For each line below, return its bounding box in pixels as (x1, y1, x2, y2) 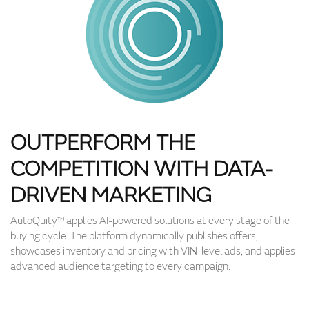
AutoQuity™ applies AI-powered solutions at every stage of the (10, 215, 290, 228)
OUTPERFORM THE (10, 129, 195, 157)
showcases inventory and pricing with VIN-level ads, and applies (10, 245, 295, 258)
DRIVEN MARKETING (10, 181, 212, 209)
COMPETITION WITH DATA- (10, 155, 273, 183)
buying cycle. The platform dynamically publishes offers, (10, 230, 258, 243)
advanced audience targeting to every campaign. (10, 260, 230, 273)
